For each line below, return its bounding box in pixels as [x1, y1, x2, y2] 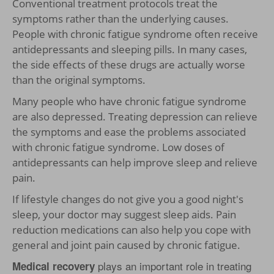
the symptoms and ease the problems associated [12, 124, 246, 139]
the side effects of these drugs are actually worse [12, 57, 245, 72]
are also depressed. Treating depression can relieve [12, 109, 257, 124]
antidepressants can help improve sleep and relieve [12, 155, 257, 169]
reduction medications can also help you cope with [12, 222, 251, 237]
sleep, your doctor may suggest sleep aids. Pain [12, 207, 236, 221]
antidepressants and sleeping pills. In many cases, [12, 42, 247, 56]
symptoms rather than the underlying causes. [12, 11, 229, 26]
